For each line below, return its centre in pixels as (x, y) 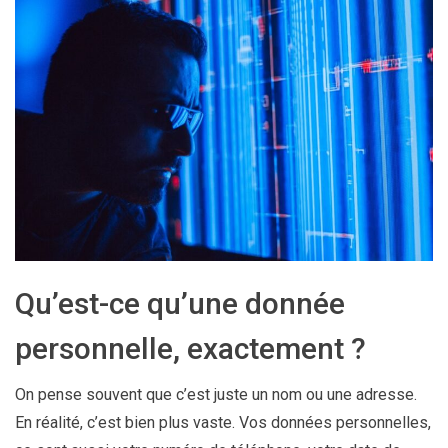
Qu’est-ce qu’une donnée (180, 303)
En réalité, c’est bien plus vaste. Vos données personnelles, (223, 422)
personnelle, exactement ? (190, 348)
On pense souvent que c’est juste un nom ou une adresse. (216, 394)
